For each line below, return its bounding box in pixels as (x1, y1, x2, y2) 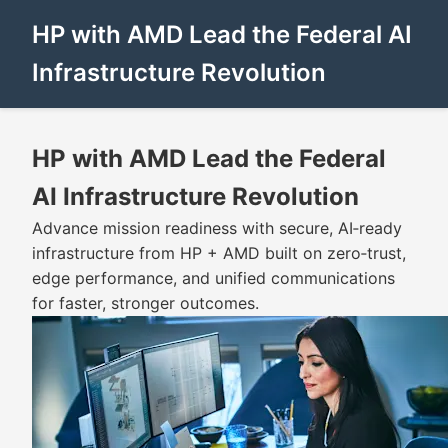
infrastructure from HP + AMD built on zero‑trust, (32, 243, 406, 263)
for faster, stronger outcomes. (32, 293, 259, 313)
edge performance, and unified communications (32, 268, 395, 288)
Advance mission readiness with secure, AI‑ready (32, 218, 402, 238)
